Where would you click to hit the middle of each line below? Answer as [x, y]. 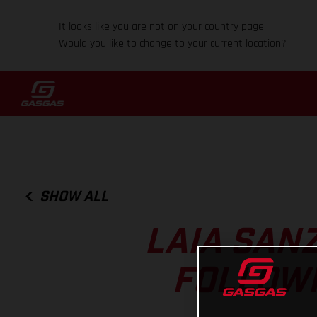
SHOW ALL [74, 196]
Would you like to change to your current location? [173, 44]
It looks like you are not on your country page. [163, 27]
